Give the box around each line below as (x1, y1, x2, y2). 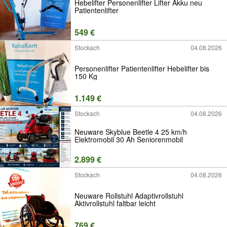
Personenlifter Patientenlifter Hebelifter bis (74, 63, 209, 73)
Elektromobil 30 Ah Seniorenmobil (74, 134, 183, 145)
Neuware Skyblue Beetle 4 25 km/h (74, 127, 187, 137)
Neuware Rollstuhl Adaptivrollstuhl (74, 190, 183, 201)
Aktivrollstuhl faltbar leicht (74, 198, 156, 208)
